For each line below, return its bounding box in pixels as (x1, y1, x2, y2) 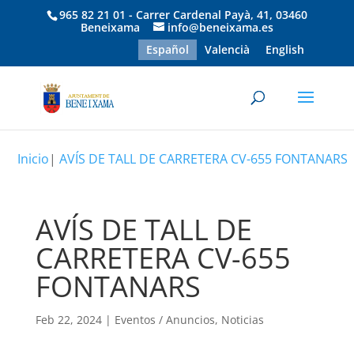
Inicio (17, 150, 50, 168)
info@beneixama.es (167, 19, 273, 35)
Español (146, 41, 190, 57)
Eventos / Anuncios (114, 312, 215, 327)
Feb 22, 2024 (35, 312, 102, 327)
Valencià (205, 41, 250, 57)
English (265, 41, 305, 57)
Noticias (220, 312, 264, 327)
